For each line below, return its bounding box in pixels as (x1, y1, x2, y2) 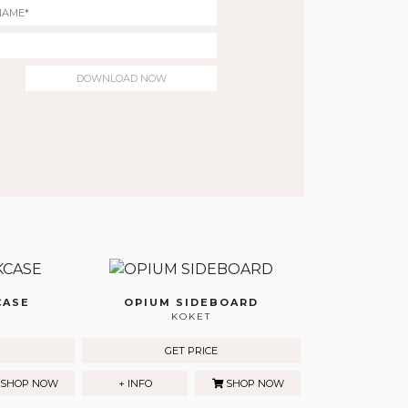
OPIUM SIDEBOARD (124, 296, 259, 310)
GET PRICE (165, 344, 218, 358)
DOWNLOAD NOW (76, 72, 167, 86)
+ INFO (117, 377, 152, 391)
